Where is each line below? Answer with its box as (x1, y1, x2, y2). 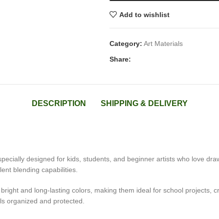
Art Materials (144, 40, 183, 47)
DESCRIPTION (31, 99, 86, 108)
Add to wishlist (119, 10, 170, 19)
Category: (109, 40, 142, 47)
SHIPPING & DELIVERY (100, 99, 188, 108)
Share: (109, 55, 131, 63)
